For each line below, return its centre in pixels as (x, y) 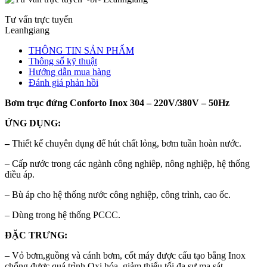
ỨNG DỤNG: (33, 123)
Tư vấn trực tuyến (39, 20)
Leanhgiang (27, 30)
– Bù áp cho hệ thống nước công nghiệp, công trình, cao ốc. (118, 195)
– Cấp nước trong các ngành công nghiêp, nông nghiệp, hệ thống (127, 164)
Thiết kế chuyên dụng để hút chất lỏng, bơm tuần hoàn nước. (127, 144)
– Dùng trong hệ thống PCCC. (63, 215)
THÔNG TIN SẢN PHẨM (81, 51)
